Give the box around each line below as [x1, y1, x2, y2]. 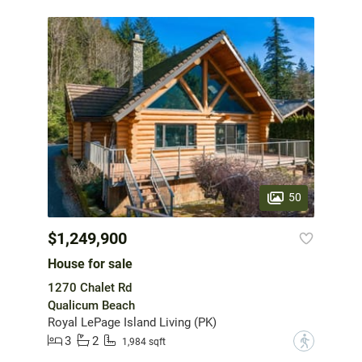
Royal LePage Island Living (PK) [48, 314, 217, 330]
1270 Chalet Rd [48, 280, 132, 295]
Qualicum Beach [48, 297, 135, 313]
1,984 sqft [122, 336, 166, 348]
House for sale [48, 255, 133, 271]
